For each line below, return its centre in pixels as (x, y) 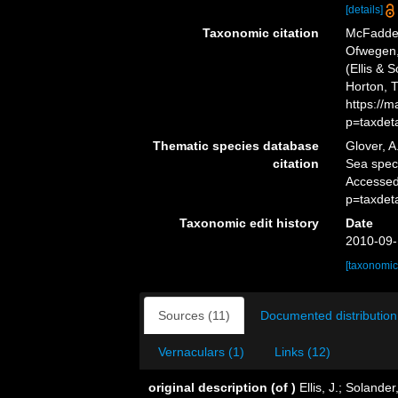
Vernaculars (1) (201, 352)
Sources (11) (194, 315)
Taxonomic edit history (249, 223)
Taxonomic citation (260, 33)
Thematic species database (235, 146)
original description (208, 387)
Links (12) (302, 352)
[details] (364, 10)
